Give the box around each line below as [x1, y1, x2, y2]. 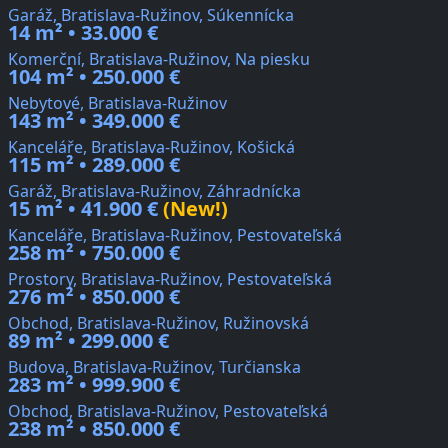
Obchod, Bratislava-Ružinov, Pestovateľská [8, 400, 328, 423]
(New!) [158, 195, 228, 223]
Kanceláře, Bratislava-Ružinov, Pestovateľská [8, 224, 342, 247]
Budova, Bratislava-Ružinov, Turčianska [8, 356, 301, 379]
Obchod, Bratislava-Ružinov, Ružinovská [8, 312, 309, 335]
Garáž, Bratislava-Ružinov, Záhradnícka [8, 180, 301, 203]
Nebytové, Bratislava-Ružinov [8, 92, 227, 115]
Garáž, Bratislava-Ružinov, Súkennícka [8, 4, 294, 27]
